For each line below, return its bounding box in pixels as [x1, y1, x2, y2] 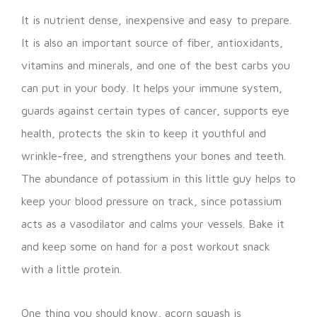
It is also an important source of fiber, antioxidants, [21, 35, 283, 49]
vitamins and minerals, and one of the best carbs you [21, 58, 290, 71]
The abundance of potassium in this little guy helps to [21, 171, 296, 185]
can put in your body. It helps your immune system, [21, 81, 282, 94]
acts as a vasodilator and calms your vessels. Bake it [21, 217, 284, 230]
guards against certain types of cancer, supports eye [21, 103, 289, 117]
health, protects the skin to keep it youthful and [21, 126, 266, 139]
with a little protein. [21, 262, 122, 275]
